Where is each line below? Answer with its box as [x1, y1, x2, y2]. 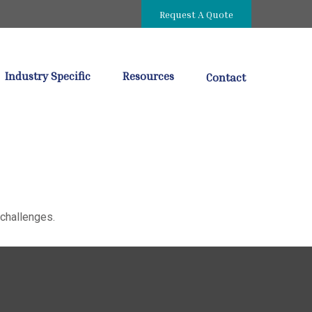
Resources [123, 68, 174, 83]
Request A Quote [159, 8, 233, 20]
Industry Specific [5, 68, 91, 83]
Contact [206, 70, 246, 84]
